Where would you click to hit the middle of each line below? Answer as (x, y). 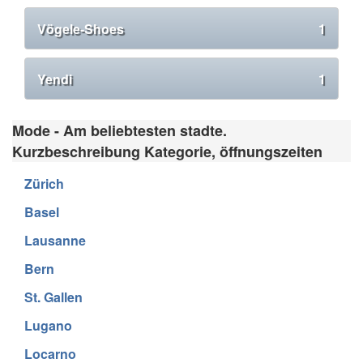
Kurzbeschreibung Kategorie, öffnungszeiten (167, 151)
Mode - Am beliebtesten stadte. (120, 130)
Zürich (44, 183)
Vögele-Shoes (81, 28)
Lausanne (55, 240)
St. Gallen (53, 297)
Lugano (48, 325)
